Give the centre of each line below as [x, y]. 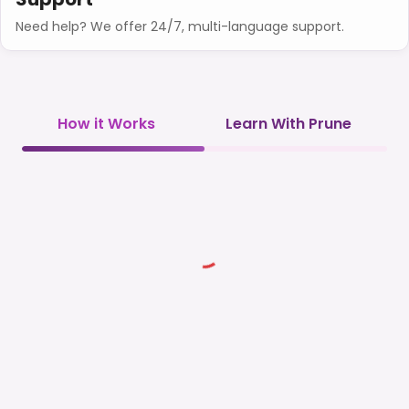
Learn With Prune [289, 123]
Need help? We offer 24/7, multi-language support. [180, 26]
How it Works [106, 123]
